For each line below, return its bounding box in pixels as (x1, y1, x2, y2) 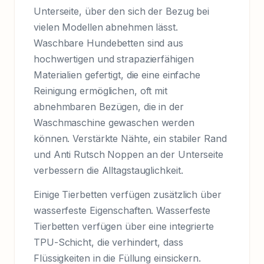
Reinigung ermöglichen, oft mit (34, 85, 167, 97)
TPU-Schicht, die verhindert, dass (34, 236, 183, 248)
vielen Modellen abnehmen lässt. (34, 21, 178, 34)
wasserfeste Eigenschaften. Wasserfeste (34, 204, 211, 216)
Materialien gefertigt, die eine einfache (34, 69, 200, 81)
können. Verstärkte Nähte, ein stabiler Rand (34, 133, 227, 145)
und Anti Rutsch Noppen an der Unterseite (34, 148, 223, 161)
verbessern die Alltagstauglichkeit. (34, 164, 183, 177)
